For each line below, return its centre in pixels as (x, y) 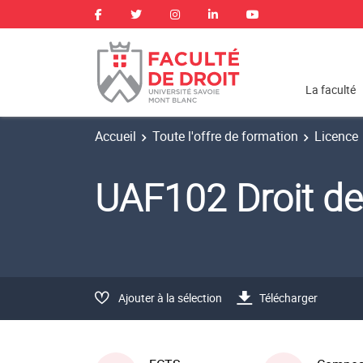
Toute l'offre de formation (225, 136)
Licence (336, 136)
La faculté (331, 90)
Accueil (115, 136)
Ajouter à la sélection (170, 297)
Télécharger (288, 297)
